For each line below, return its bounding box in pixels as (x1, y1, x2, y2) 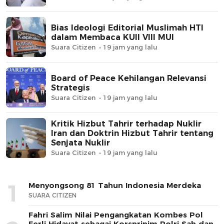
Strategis (51, 82, 90, 92)
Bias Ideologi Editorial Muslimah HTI (51, 22, 203, 32)
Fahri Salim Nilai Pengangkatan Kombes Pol (28, 209, 203, 219)
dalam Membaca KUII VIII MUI (51, 32, 174, 42)
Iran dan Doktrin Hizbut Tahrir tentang (51, 128, 213, 138)
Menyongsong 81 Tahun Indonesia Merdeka (28, 180, 201, 190)
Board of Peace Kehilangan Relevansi (51, 73, 206, 83)
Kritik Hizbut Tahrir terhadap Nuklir (51, 119, 201, 129)
